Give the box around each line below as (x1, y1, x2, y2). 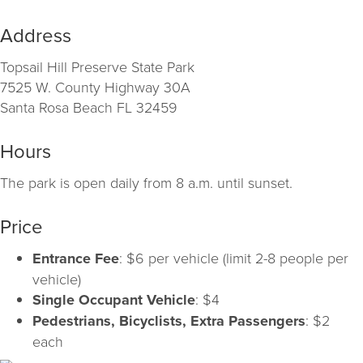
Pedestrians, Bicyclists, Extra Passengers (32, 310, 305, 331)
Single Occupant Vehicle (32, 288, 195, 310)
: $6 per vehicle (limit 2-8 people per (119, 247, 348, 267)
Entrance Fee (32, 247, 119, 269)
